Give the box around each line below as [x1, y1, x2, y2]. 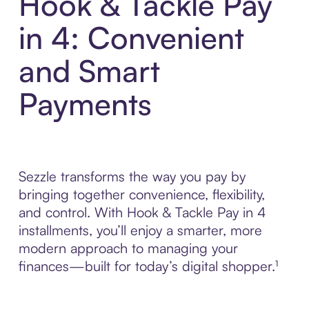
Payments [18, 85, 152, 123]
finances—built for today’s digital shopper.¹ [18, 257, 278, 275]
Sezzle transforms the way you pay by [18, 168, 246, 186]
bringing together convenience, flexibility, [18, 186, 265, 203]
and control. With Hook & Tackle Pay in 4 [18, 203, 266, 221]
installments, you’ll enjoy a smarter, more [18, 221, 262, 239]
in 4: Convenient [18, 19, 244, 57]
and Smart [18, 52, 160, 90]
